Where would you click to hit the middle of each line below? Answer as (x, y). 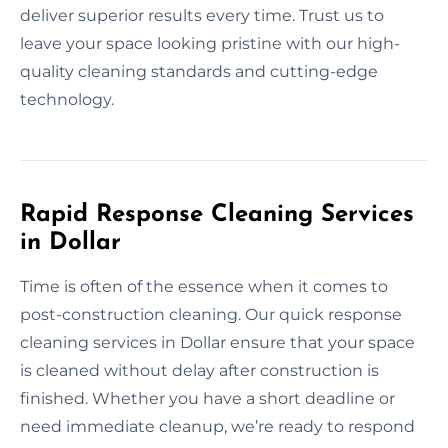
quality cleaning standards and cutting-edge (199, 71)
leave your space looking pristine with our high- (210, 43)
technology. (67, 99)
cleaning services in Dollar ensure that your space (217, 342)
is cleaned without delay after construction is (199, 370)
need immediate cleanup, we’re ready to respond (217, 426)
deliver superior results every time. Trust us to (202, 15)
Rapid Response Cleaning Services (217, 214)
